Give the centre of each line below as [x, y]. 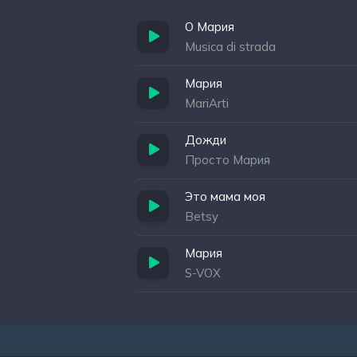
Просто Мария [228, 160]
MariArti [207, 103]
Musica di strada [230, 47]
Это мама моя [225, 196]
